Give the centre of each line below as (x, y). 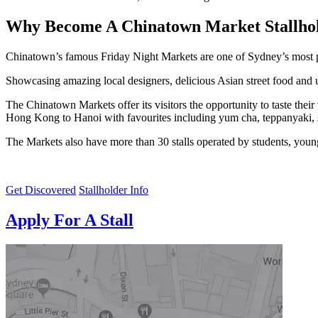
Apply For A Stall (70, 220)
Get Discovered (41, 190)
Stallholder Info (114, 190)
